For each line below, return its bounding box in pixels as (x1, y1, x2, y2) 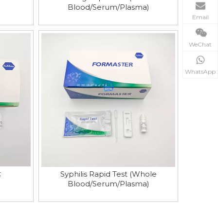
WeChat (189, 40, 212, 48)
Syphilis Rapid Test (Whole (60, 169, 157, 179)
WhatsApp (185, 68, 216, 75)
